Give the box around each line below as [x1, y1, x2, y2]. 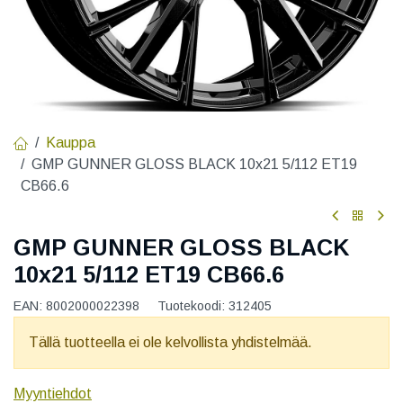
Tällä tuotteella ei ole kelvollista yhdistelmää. [29, 335, 312, 351]
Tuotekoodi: [157, 299, 228, 314]
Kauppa [46, 134, 95, 150]
